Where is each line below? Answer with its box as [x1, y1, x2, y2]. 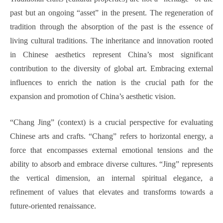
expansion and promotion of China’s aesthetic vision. [10, 92, 176, 101]
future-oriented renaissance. [10, 202, 96, 211]
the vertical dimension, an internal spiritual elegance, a [10, 174, 213, 183]
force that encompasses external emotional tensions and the [10, 146, 213, 155]
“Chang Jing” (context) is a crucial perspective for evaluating [10, 118, 213, 127]
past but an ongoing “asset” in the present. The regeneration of [10, 8, 213, 17]
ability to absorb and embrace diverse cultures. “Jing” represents [10, 160, 213, 169]
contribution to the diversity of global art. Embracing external [10, 64, 213, 73]
